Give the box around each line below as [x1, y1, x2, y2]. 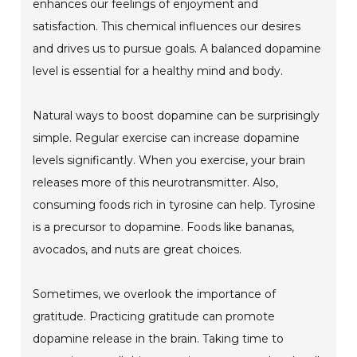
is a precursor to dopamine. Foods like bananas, [33, 220, 295, 235]
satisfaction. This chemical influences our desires [33, 19, 301, 34]
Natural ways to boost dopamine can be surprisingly [33, 108, 320, 124]
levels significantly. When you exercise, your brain [33, 153, 306, 168]
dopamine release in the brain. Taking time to [33, 331, 284, 347]
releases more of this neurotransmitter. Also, [33, 175, 279, 190]
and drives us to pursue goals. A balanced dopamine [33, 41, 322, 57]
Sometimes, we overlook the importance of [33, 287, 277, 302]
